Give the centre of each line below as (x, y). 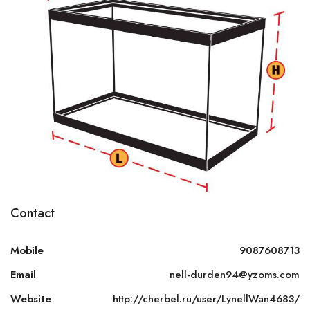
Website (31, 299)
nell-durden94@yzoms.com (235, 275)
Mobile (27, 251)
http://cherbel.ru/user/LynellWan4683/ (206, 299)
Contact (33, 213)
